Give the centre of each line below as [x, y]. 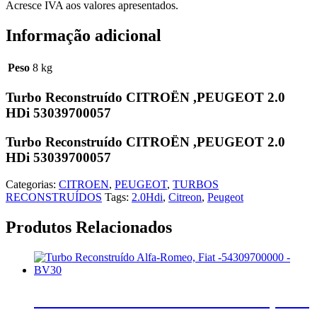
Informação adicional [83, 36]
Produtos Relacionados [89, 227]
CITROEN [84, 185]
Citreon [185, 197]
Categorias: [31, 185]
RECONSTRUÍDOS [54, 197]
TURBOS [196, 185]
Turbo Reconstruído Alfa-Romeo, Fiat [172, 300]
